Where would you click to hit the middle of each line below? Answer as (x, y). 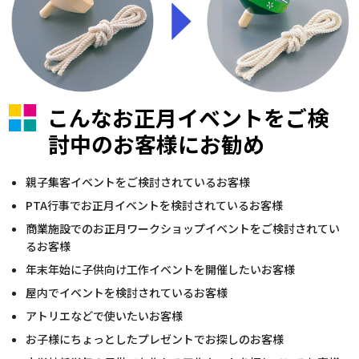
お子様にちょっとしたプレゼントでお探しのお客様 (155, 339)
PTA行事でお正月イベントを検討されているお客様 (155, 205)
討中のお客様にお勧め (157, 143)
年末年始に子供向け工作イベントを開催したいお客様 (161, 269)
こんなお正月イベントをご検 (186, 117)
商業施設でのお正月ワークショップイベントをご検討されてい (183, 228)
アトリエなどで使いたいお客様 (105, 315)
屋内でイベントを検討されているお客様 (127, 292)
